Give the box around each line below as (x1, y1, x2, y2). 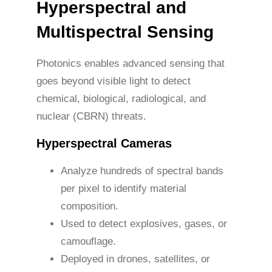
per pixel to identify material (61, 182, 186, 194)
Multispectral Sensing (36, 22, 214, 41)
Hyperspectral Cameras (36, 136, 172, 150)
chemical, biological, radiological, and (36, 92, 206, 104)
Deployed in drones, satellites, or (61, 253, 210, 265)
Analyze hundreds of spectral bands (61, 165, 223, 177)
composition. (61, 200, 118, 212)
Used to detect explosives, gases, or (61, 217, 227, 229)
